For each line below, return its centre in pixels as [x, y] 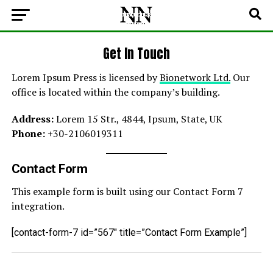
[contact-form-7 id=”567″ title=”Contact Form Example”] [129, 232]
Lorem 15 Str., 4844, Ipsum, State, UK [138, 119]
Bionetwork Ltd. [195, 77]
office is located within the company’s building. [115, 92]
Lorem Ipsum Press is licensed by [85, 77]
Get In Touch [136, 54]
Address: [32, 119]
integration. [38, 206]
